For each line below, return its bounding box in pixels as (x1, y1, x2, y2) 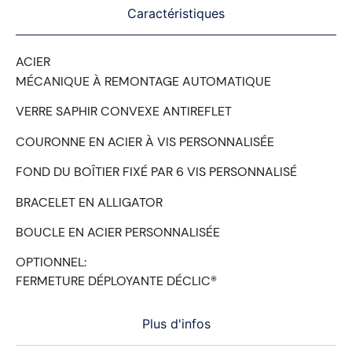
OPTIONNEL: (16, 254, 86, 271)
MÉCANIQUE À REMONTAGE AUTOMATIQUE (16, 72, 271, 90)
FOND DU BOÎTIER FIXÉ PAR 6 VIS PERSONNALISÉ (16, 163, 297, 181)
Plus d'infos (141, 315, 211, 332)
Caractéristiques (127, 5, 225, 21)
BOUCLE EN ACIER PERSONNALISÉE (16, 223, 220, 240)
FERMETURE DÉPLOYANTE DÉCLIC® (16, 273, 217, 290)
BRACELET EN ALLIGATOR (16, 193, 163, 211)
